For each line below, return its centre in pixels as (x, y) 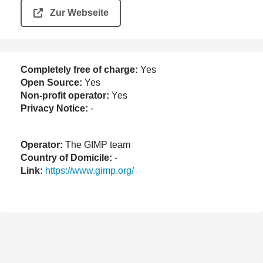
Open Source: (51, 82)
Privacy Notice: (54, 108)
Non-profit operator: (65, 95)
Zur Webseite (79, 12)
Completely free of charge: (79, 69)
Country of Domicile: (66, 157)
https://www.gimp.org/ (90, 170)
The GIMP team (97, 144)
